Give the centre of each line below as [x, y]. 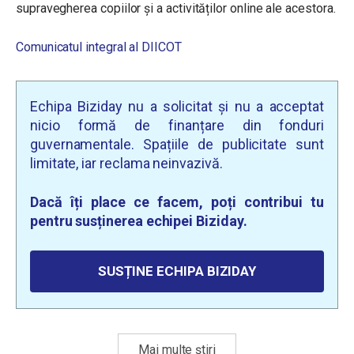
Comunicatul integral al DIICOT [99, 47]
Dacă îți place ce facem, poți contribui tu [177, 202]
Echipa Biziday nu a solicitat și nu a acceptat [177, 106]
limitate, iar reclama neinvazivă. [126, 163]
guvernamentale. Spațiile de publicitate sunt [177, 144]
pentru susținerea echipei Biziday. [139, 221]
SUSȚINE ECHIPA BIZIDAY [177, 271]
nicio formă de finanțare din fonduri [177, 125]
